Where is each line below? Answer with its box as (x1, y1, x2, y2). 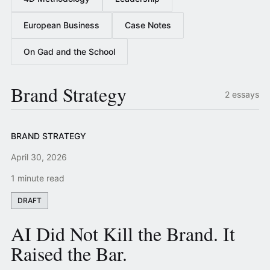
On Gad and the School (23, 46, 115, 57)
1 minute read (10, 173, 64, 183)
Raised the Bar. (10, 240, 127, 266)
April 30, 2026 (10, 152, 67, 162)
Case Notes (124, 20, 171, 30)
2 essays (225, 89, 260, 99)
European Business (23, 20, 99, 30)
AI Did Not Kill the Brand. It (10, 221, 235, 246)
